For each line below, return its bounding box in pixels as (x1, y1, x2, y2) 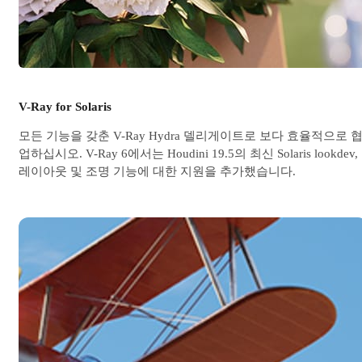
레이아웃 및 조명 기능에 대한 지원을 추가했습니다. (19, 164, 296, 178)
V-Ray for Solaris (19, 100, 112, 113)
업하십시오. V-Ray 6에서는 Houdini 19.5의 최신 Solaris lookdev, (19, 146, 358, 160)
